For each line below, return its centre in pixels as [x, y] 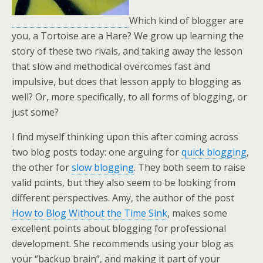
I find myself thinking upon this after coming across [125, 137]
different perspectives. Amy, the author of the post [123, 198]
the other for [42, 167]
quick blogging [214, 152]
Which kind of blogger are [186, 21]
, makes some [197, 213]
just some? [35, 112]
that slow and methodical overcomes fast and [111, 66]
